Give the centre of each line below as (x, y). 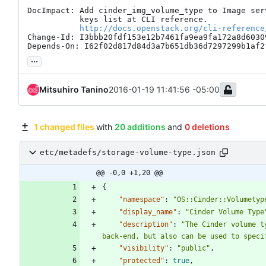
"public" (194, 248)
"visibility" (144, 248)
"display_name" (148, 212)
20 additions (140, 126)
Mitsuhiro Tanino (74, 89)
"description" (146, 224)
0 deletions (207, 126)
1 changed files (64, 126)
